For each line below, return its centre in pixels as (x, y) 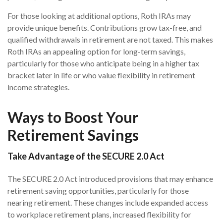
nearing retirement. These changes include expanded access (108, 202)
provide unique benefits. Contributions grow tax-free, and (105, 28)
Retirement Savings (73, 135)
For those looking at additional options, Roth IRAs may (99, 16)
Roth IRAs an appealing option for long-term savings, (96, 51)
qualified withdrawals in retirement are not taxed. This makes (110, 39)
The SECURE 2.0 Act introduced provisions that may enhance (110, 179)
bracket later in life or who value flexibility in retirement (101, 75)
